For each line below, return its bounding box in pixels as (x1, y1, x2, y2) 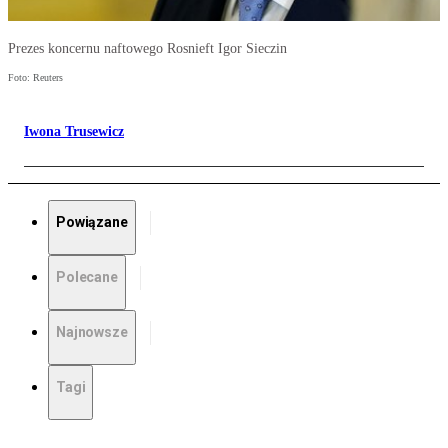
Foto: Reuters (8, 72, 63, 84)
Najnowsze (56, 324, 128, 341)
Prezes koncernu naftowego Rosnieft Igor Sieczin (8, 41, 287, 57)
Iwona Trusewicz (24, 124, 124, 140)
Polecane (56, 269, 118, 286)
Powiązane (56, 214, 128, 231)
